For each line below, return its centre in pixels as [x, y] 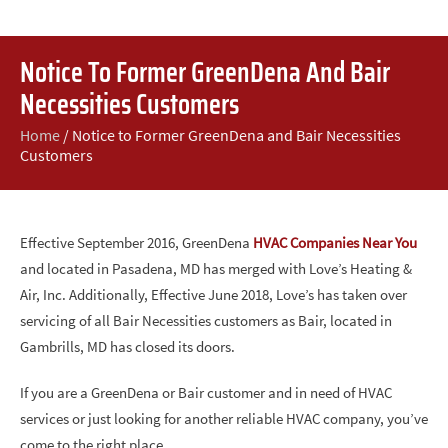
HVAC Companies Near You [335, 242]
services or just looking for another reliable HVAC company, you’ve [224, 418]
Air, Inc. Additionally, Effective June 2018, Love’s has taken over [213, 294]
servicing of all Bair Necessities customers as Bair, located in [206, 320]
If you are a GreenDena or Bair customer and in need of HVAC [206, 392]
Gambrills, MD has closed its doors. [127, 346]
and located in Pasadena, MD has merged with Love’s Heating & [216, 268]
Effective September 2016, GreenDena [136, 242]
